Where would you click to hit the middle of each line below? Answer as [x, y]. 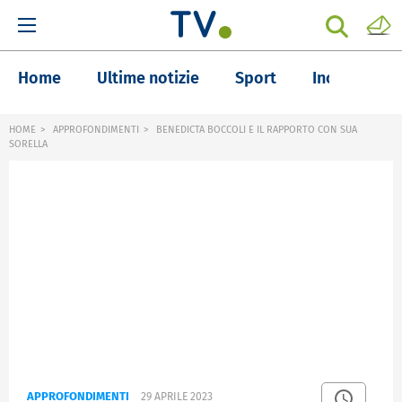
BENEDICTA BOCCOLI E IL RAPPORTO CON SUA [255, 130]
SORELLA [28, 144]
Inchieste [346, 78]
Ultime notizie [148, 78]
